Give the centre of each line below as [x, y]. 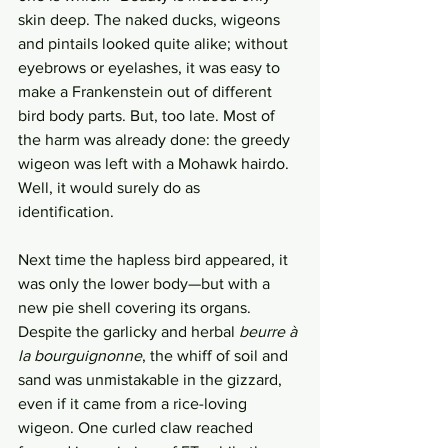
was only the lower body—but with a [146, 283]
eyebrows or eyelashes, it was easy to [151, 67]
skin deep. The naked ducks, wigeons [151, 19]
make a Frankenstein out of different [147, 91]
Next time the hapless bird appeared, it [155, 259]
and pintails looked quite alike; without [155, 43]
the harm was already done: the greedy [156, 139]
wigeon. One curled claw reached [137, 427]
